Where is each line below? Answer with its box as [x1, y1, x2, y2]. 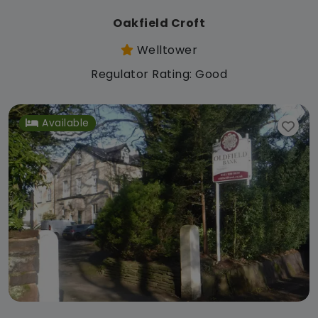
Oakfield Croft [113, 14, 205, 31]
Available [42, 116, 89, 131]
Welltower [133, 41, 198, 58]
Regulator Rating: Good [91, 65, 227, 82]
